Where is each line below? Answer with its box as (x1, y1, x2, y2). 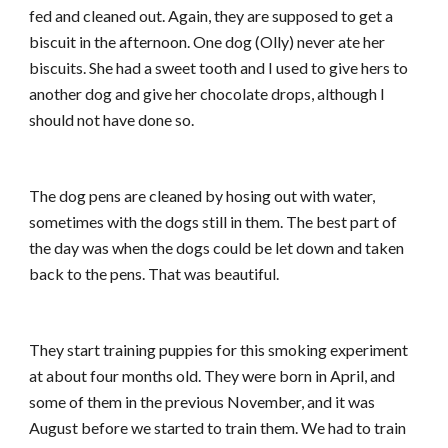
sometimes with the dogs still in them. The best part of (29, 212, 398, 231)
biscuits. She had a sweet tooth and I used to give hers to (29, 58, 409, 77)
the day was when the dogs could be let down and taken (29, 238, 405, 257)
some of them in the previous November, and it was (29, 392, 376, 411)
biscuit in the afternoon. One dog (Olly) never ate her (29, 32, 386, 51)
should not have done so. (29, 110, 195, 129)
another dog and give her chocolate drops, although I (29, 84, 386, 103)
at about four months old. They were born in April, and (29, 366, 396, 385)
